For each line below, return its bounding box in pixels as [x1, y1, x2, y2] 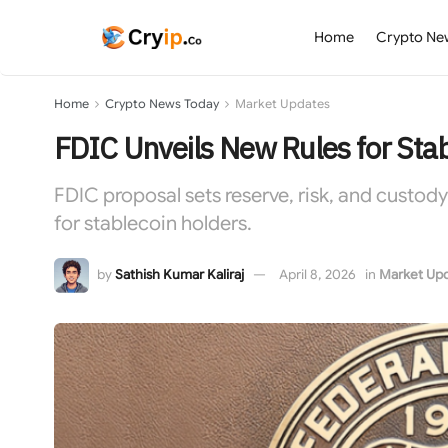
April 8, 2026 [278, 265, 356, 283]
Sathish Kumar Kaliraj [114, 265, 244, 283]
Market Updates [234, 96, 330, 111]
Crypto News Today [104, 96, 219, 111]
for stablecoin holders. [53, 210, 252, 236]
